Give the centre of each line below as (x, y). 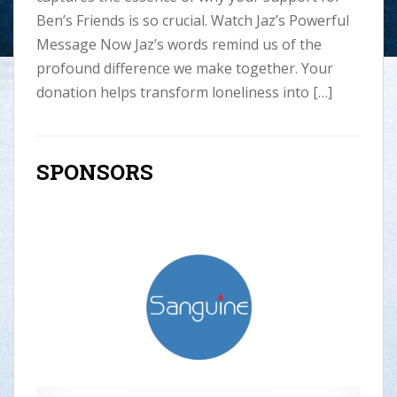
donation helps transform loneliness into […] (184, 92)
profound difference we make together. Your (184, 68)
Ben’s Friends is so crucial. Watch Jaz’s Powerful (192, 20)
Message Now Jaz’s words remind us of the (179, 44)
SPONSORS (95, 171)
